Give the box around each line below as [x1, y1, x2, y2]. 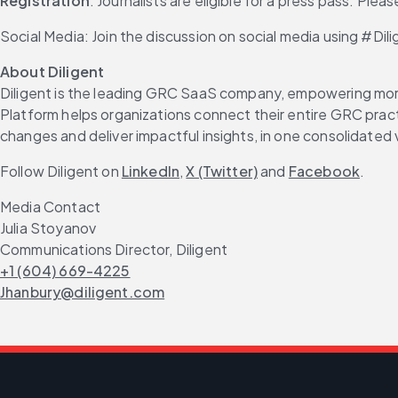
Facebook [288, 162, 360, 180]
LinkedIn [121, 162, 180, 180]
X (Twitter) [186, 162, 259, 180]
